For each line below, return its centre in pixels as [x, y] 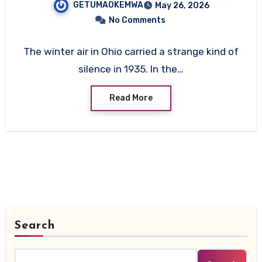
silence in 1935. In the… [131, 69]
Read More [131, 98]
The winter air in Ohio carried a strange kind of [131, 52]
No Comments [137, 20]
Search [35, 225]
